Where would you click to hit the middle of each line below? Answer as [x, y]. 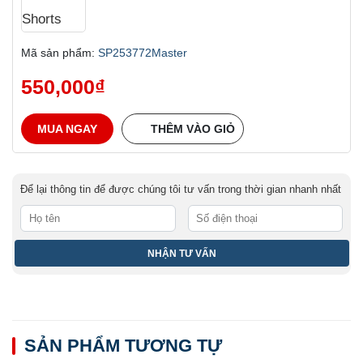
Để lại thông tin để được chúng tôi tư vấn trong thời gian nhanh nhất [181, 190]
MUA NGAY [67, 128]
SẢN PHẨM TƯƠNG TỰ [123, 345]
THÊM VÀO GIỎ [193, 128]
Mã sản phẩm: [60, 52]
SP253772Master [143, 52]
